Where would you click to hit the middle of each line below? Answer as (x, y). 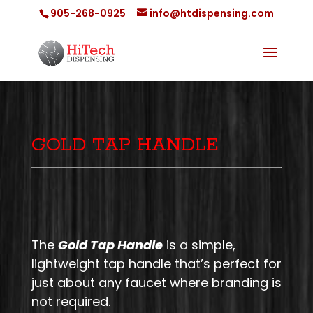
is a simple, (199, 245)
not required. (71, 301)
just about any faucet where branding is (156, 283)
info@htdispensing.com (211, 13)
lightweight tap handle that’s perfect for (156, 264)
